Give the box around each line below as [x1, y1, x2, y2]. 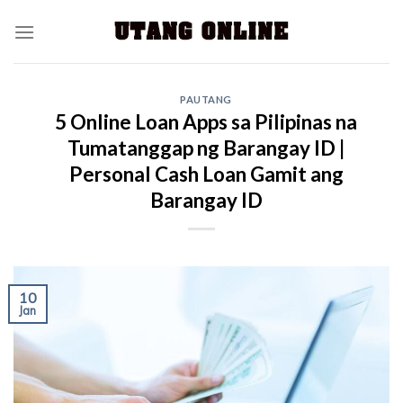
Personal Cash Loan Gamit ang [68, 162, 344, 186]
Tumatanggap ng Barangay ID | [67, 136, 345, 160]
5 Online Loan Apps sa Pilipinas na [55, 110, 357, 134]
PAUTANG [180, 94, 232, 105]
